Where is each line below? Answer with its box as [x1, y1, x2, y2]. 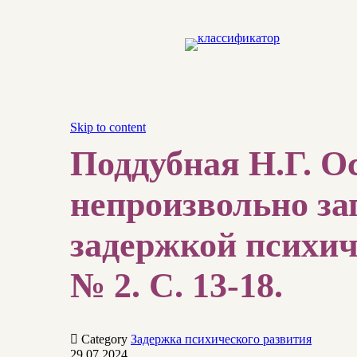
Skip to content [70, 120, 146, 134]
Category [81, 331, 131, 346]
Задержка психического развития [131, 331, 312, 346]
